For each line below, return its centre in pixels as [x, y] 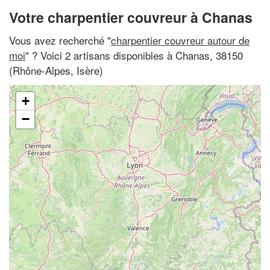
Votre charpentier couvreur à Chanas [131, 17]
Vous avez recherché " [60, 40]
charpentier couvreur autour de [180, 40]
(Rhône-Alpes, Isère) [56, 70]
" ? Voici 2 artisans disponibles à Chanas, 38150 [134, 55]
